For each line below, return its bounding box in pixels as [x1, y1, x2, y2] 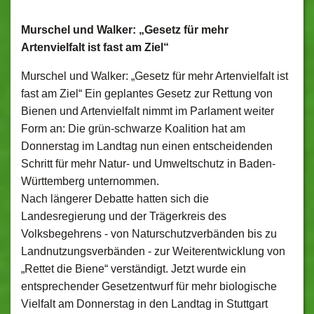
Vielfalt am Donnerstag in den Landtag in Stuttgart [21, 298, 268, 310]
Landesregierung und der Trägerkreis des [21, 210, 226, 222]
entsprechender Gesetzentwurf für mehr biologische [21, 280, 277, 292]
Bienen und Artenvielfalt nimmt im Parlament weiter [21, 105, 274, 117]
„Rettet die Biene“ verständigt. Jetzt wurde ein [21, 263, 246, 275]
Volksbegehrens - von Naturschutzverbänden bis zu [21, 228, 277, 240]
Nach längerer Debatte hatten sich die [21, 193, 209, 205]
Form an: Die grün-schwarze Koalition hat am [21, 123, 245, 135]
